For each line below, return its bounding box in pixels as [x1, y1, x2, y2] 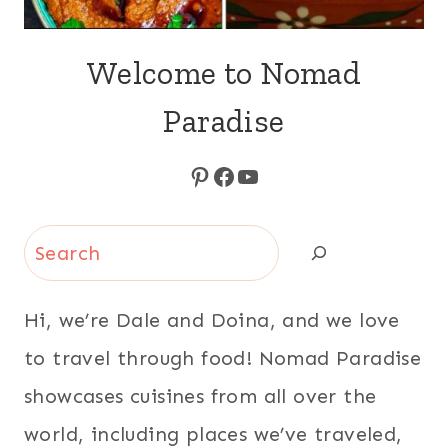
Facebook [211, 160, 324, 190]
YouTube [235, 160, 335, 190]
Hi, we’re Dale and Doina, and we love [24, 308, 400, 332]
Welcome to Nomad [86, 54, 362, 92]
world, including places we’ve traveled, [24, 422, 403, 446]
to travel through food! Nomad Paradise [24, 346, 422, 370]
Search [23, 231, 89, 255]
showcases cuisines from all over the [24, 384, 377, 408]
